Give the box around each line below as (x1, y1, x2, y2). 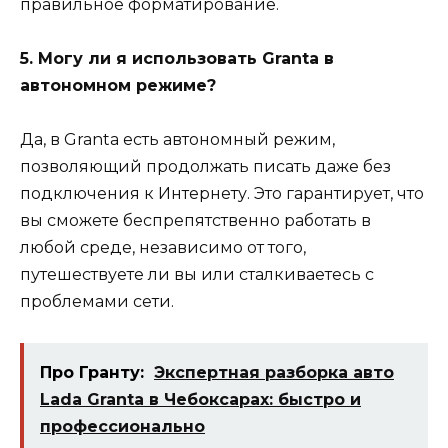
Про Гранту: (40, 362, 144, 382)
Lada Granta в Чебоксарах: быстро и (40, 389, 361, 409)
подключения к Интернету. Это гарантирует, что (20, 184, 424, 204)
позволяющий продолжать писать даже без (20, 157, 391, 177)
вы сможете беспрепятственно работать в (20, 211, 371, 231)
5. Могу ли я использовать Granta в (20, 49, 334, 69)
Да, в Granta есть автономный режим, (20, 130, 335, 150)
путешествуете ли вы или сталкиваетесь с (20, 265, 374, 285)
